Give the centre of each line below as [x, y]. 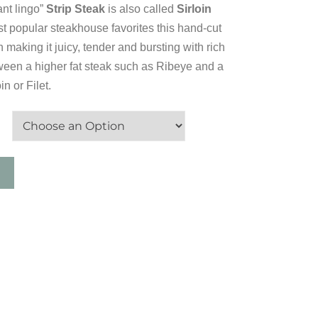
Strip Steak [75, 9]
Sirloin [194, 9]
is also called [141, 9]
